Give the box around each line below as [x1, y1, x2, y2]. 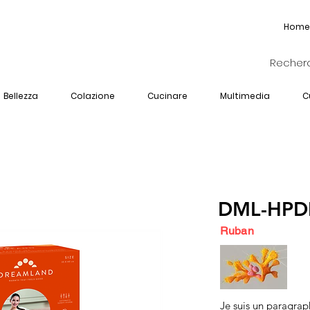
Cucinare [147, 90, 188, 102]
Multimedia [220, 90, 270, 102]
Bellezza [3, 90, 38, 102]
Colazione [71, 90, 115, 102]
